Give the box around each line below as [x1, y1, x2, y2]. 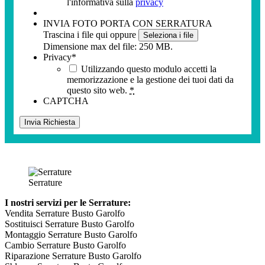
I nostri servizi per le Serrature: [5, 198, 131, 208]
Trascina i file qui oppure [43, 30, 138, 40]
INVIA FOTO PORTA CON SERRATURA [43, 18, 212, 29]
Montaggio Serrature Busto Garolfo [5, 230, 137, 240]
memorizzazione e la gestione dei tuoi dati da [67, 75, 234, 85]
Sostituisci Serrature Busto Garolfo [5, 219, 134, 230]
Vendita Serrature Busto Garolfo [5, 208, 125, 219]
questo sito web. [67, 85, 130, 96]
